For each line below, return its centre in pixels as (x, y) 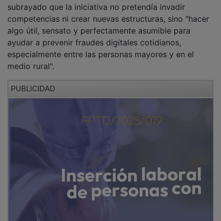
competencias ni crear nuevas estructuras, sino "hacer (108, 12)
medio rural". (31, 59)
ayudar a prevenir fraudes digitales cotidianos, (94, 35)
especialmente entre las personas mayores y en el (101, 47)
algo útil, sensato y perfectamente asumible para (99, 23)
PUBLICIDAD (33, 81)
